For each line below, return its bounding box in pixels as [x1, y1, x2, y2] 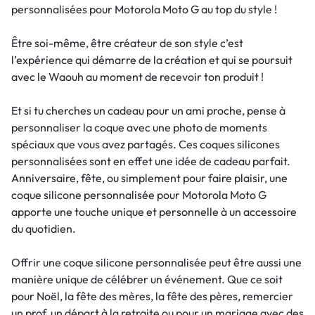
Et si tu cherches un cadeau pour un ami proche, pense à [11, 103, 285, 117]
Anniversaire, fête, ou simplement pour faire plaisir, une [11, 171, 288, 185]
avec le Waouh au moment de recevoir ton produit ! [11, 70, 264, 84]
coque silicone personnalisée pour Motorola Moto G [11, 188, 266, 202]
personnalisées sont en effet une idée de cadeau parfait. [11, 154, 290, 168]
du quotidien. [11, 221, 76, 236]
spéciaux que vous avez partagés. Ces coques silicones [11, 137, 280, 151]
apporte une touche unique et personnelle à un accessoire [11, 205, 297, 219]
